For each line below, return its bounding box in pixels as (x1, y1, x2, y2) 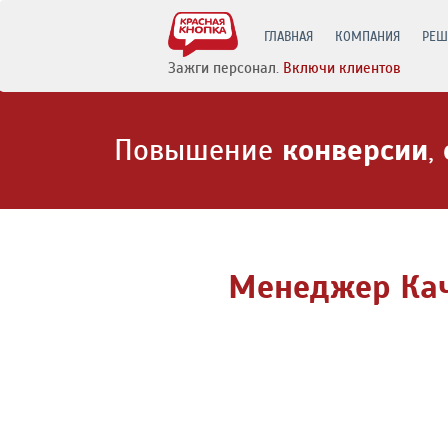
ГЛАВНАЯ (264, 29, 313, 45)
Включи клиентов (279, 59, 401, 78)
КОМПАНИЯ (335, 29, 400, 45)
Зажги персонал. (168, 59, 279, 78)
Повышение (114, 131, 282, 169)
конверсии (282, 131, 428, 169)
